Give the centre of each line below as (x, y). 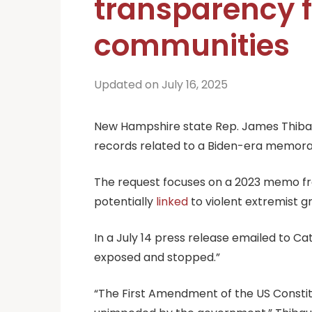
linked (172, 201)
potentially (125, 201)
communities (192, 45)
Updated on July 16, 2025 (161, 84)
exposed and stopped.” (158, 257)
